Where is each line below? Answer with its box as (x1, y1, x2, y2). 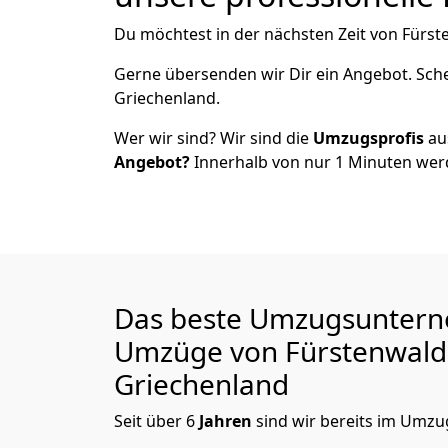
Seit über (114, 410, 186, 432)
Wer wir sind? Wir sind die (114, 127, 313, 149)
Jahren (199, 410, 256, 432)
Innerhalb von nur (190, 151, 335, 173)
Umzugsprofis (313, 127, 428, 149)
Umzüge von (114, 332, 285, 370)
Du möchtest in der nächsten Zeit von (114, 23, 402, 45)
